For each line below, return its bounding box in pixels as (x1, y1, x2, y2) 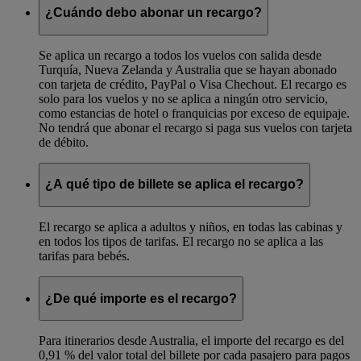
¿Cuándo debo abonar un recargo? (45, 6, 262, 20)
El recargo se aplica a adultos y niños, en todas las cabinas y (39, 220, 342, 234)
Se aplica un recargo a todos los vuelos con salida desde (39, 48, 322, 62)
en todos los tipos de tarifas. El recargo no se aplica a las (39, 234, 323, 249)
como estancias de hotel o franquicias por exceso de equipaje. (39, 106, 350, 120)
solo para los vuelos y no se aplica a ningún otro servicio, (39, 91, 328, 106)
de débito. (39, 135, 89, 149)
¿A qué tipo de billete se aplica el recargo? (45, 177, 304, 192)
